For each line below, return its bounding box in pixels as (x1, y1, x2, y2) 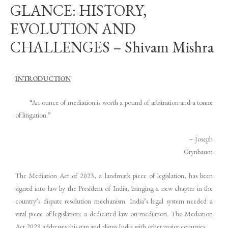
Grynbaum (184, 147, 213, 156)
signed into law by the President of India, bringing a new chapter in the (15, 183, 213, 193)
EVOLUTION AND (10, 19, 136, 39)
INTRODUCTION (15, 73, 71, 83)
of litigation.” (15, 110, 51, 120)
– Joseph (17, 134, 213, 144)
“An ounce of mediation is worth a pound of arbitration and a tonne (15, 97, 213, 107)
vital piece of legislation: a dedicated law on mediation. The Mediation (15, 209, 213, 218)
